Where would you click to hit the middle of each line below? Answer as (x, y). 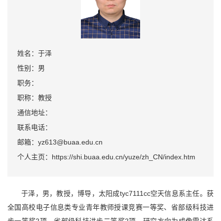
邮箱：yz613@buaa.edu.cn (60, 142)
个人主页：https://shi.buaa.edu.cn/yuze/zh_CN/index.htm (106, 157)
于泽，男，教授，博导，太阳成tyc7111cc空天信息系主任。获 (117, 194)
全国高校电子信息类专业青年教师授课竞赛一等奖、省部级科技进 (110, 207)
